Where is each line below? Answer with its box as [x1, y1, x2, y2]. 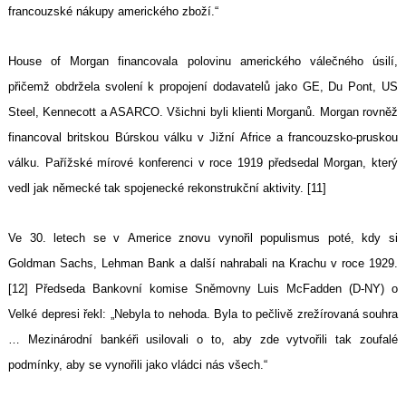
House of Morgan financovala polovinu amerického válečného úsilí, [8, 54, 398, 69]
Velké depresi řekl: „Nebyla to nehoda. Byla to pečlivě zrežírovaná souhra [8, 307, 398, 322]
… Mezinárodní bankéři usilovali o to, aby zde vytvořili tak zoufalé [8, 333, 398, 347]
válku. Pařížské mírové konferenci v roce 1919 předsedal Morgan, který [8, 156, 398, 170]
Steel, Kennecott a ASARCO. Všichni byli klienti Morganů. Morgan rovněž [8, 105, 398, 120]
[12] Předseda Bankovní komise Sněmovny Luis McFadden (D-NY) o [8, 282, 398, 296]
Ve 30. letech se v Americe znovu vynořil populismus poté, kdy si [8, 231, 398, 246]
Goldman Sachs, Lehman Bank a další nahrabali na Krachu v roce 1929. [8, 256, 398, 271]
